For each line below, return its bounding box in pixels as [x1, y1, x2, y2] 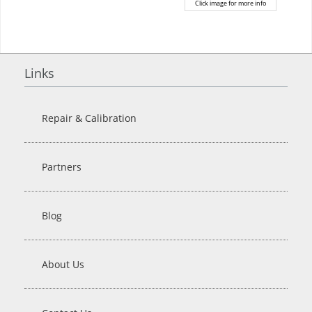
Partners [42, 160, 81, 174]
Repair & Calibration [42, 111, 136, 125]
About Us [42, 258, 84, 272]
